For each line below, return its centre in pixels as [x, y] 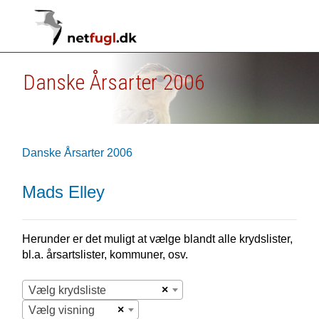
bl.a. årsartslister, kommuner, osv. [105, 255]
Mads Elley [63, 192]
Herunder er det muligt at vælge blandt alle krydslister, [157, 239]
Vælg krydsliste [67, 290]
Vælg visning [61, 310]
